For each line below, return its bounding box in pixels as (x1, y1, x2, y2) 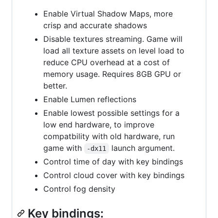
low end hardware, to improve (43, 119, 154, 129)
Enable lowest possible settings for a (43, 108, 180, 118)
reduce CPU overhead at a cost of (43, 57, 170, 67)
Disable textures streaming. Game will (43, 34, 182, 44)
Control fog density (43, 183, 115, 194)
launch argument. (109, 143, 175, 153)
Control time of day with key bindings (43, 156, 183, 166)
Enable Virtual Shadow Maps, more (43, 8, 173, 18)
